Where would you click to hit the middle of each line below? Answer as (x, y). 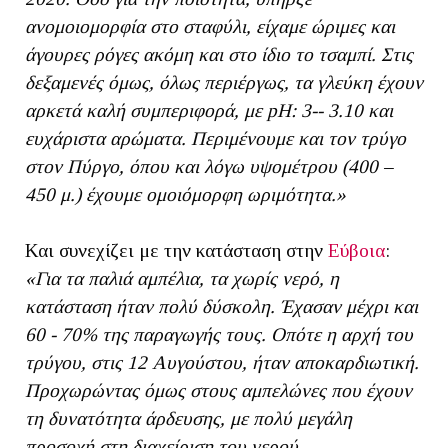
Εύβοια (356, 250)
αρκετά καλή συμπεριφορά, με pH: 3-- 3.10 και (209, 110)
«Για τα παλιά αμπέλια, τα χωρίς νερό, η (182, 278)
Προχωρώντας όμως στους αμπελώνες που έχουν (218, 390)
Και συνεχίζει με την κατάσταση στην (176, 250)
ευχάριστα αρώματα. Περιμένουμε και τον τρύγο (215, 138)
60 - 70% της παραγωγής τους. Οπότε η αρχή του (219, 334)
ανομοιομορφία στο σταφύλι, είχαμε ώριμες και (210, 26)
